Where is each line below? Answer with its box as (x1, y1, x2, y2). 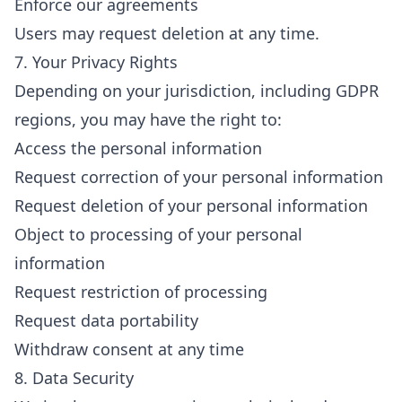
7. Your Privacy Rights (14, 51, 178, 73)
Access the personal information (14, 137, 262, 159)
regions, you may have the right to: (14, 109, 282, 130)
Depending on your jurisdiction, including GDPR (14, 80, 379, 101)
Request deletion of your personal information (14, 195, 368, 216)
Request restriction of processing (14, 281, 267, 302)
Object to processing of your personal (14, 223, 302, 245)
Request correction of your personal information (14, 166, 383, 188)
